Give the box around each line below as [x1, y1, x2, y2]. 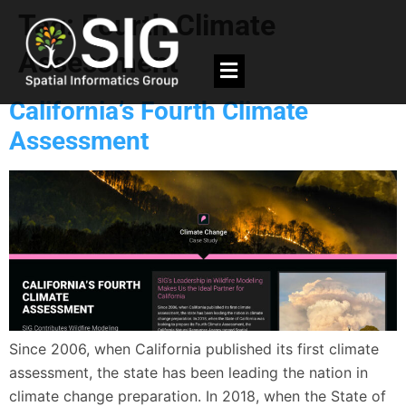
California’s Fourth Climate [9, 96, 308, 126]
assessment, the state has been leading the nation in [9, 362, 368, 382]
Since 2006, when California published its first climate [9, 339, 379, 358]
